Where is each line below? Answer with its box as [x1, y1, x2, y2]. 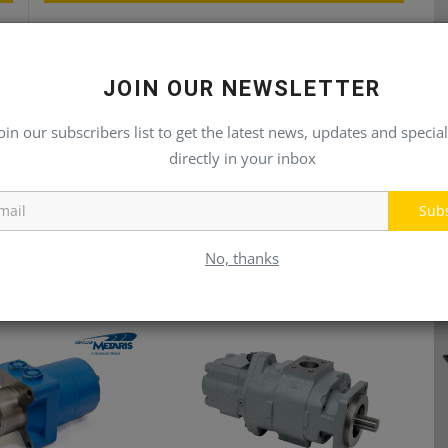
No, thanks [205, 248, 279, 268]
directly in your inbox [168, 148, 316, 168]
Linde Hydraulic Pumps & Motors [44, 19, 260, 38]
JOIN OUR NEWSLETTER [103, 76, 381, 101]
